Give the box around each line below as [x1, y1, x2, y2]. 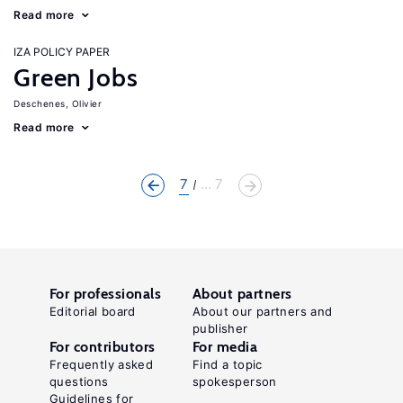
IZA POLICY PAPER [13, 45, 110, 58]
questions [49, 374, 109, 389]
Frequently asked [49, 357, 154, 372]
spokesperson [193, 374, 277, 389]
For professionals [49, 285, 162, 302]
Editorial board [49, 304, 136, 318]
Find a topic [193, 357, 263, 372]
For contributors [49, 338, 156, 355]
